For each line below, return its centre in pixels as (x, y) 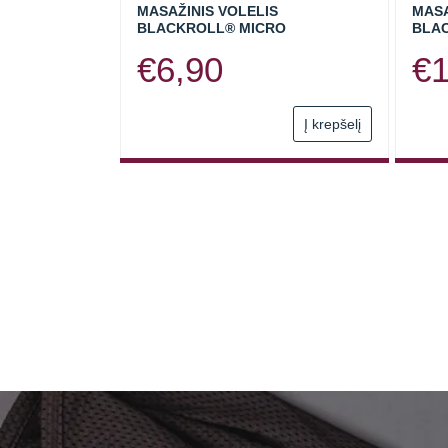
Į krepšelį (332, 123)
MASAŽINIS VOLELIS (207, 10)
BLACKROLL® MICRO (211, 27)
